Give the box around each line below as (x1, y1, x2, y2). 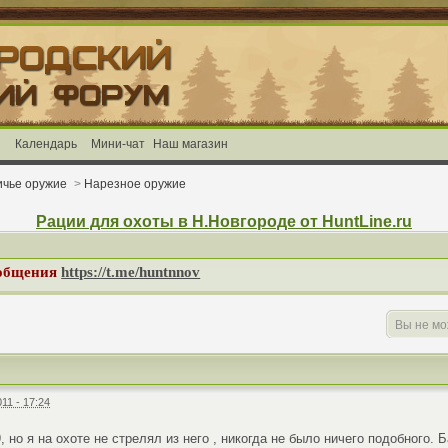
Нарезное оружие (84, 177, 187, 190)
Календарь (15, 137, 78, 150)
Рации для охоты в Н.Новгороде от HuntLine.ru (36, 213, 412, 230)
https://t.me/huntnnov (61, 263, 201, 280)
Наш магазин (150, 137, 229, 150)
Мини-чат (91, 137, 146, 150)
